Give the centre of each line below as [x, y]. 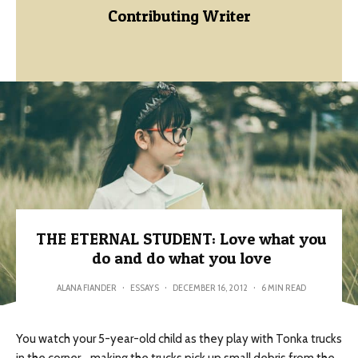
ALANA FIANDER [86, 287]
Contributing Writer [179, 16]
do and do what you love [181, 258]
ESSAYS [144, 287]
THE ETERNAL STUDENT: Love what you [181, 239]
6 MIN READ [283, 287]
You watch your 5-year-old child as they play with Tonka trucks [179, 339]
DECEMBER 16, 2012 [210, 287]
